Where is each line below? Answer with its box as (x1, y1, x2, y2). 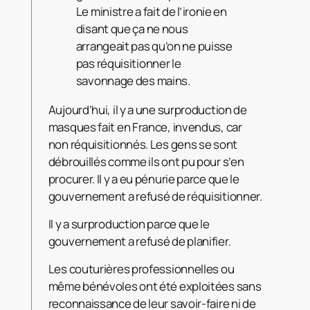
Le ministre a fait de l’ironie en (75, 3, 227, 20)
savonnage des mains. (75, 73, 190, 89)
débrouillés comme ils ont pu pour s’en (48, 154, 244, 170)
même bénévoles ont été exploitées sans (48, 278, 262, 295)
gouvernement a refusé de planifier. (48, 233, 231, 250)
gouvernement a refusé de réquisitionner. (48, 188, 262, 205)
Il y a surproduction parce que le (48, 216, 210, 232)
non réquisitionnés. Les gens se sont (48, 136, 237, 153)
